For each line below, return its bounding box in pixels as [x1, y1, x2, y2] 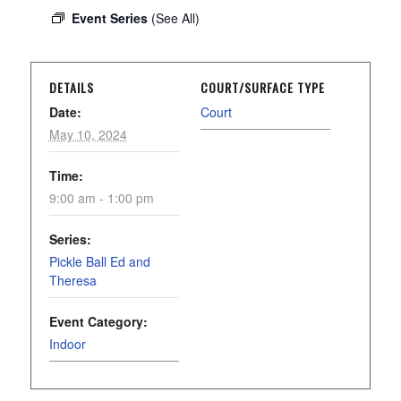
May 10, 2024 [48, 125, 127, 143]
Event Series [71, 9, 151, 27]
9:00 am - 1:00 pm [48, 189, 154, 207]
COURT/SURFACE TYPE [200, 78, 325, 97]
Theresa [48, 271, 97, 289]
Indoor [48, 335, 86, 353]
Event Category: [48, 312, 148, 330]
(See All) [150, 9, 200, 27]
